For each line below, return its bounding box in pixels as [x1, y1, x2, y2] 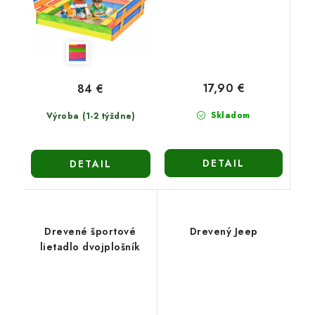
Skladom [207, 109, 250, 122]
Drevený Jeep [234, 224, 258, 238]
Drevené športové [44, 224, 136, 238]
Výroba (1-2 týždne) [46, 110, 135, 122]
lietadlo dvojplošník [39, 240, 141, 254]
